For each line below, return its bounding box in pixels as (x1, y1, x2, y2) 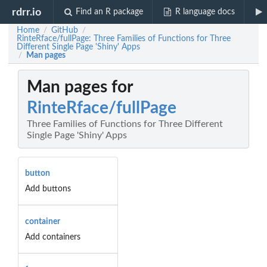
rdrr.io (12, 7, 42, 17)
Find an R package (76, 8, 144, 16)
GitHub (51, 26, 78, 35)
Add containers (24, 232, 80, 241)
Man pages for (27, 79, 133, 96)
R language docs (175, 8, 235, 16)
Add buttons (24, 184, 71, 193)
